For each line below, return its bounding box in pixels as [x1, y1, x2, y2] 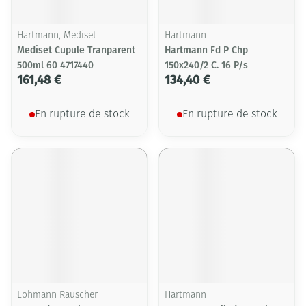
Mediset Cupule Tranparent [17, 44, 135, 56]
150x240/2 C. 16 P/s [165, 59, 248, 71]
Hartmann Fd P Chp [165, 44, 248, 56]
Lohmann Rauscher [17, 290, 98, 301]
